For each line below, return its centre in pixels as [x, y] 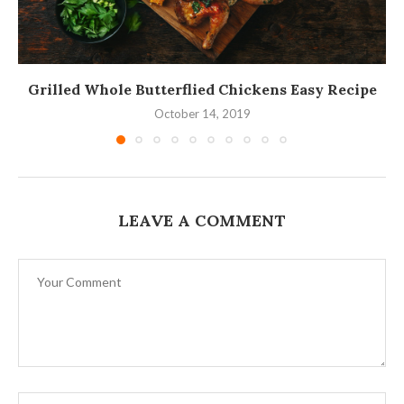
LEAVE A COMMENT [202, 220]
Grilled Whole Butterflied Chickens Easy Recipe [202, 89]
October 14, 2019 [202, 113]
